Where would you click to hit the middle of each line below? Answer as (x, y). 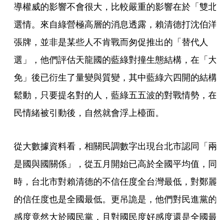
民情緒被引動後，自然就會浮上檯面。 (89, 113)
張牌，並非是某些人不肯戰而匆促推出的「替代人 (111, 42)
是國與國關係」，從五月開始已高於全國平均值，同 (115, 164)
